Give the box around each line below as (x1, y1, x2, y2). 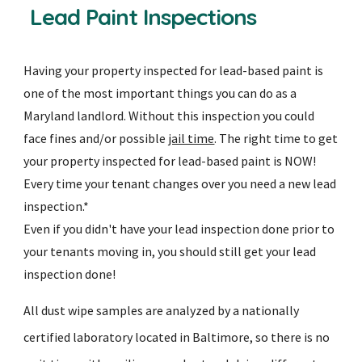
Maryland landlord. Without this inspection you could (23, 107, 315, 124)
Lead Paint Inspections (30, 2, 257, 32)
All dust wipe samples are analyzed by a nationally (23, 301, 300, 318)
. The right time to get (214, 130, 339, 147)
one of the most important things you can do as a (23, 85, 297, 102)
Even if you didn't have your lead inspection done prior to (23, 221, 335, 238)
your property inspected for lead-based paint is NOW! (23, 153, 317, 170)
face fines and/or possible (23, 130, 169, 147)
